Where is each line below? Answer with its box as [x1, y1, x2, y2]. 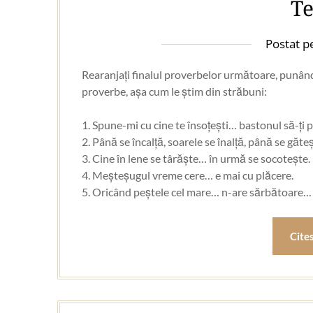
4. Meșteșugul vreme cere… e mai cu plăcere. [82, 168, 294, 182]
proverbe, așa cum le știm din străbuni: [82, 84, 268, 98]
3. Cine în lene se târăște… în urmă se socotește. [82, 151, 311, 165]
